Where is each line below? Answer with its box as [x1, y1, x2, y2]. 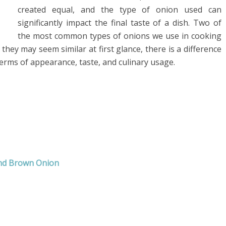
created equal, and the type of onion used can [18, 4, 221, 15]
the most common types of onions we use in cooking [18, 30, 221, 41]
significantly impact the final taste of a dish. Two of [18, 17, 221, 28]
